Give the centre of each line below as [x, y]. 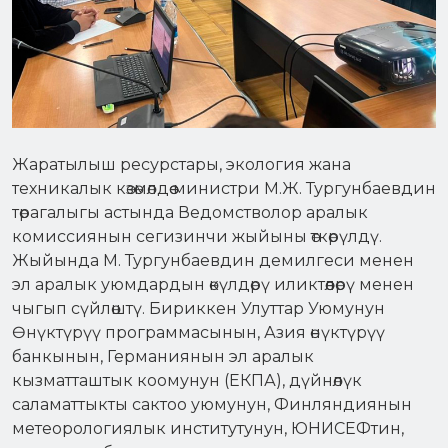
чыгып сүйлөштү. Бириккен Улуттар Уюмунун [198, 308]
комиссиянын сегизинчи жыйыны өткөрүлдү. [197, 236]
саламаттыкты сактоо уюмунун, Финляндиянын [212, 404]
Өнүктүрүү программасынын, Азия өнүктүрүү [198, 332]
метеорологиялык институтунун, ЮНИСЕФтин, [208, 428]
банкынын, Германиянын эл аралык [163, 356]
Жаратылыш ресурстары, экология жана [181, 164]
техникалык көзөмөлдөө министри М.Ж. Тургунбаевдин [224, 188]
